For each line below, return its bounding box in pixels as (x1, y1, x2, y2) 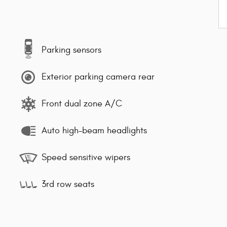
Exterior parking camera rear (42, 71, 155, 83)
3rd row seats (42, 179, 94, 190)
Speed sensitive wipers (42, 152, 130, 163)
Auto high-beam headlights (42, 125, 147, 136)
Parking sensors (42, 45, 101, 56)
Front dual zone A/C (42, 98, 122, 109)
